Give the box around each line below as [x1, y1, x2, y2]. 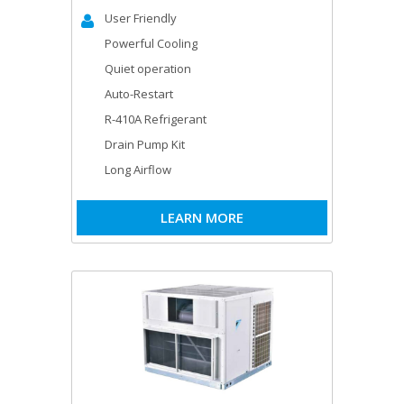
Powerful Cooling [105, 34, 197, 51]
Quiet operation [105, 60, 191, 77]
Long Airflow [105, 161, 171, 178]
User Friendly [105, 9, 177, 26]
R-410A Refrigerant [105, 110, 207, 127]
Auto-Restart [105, 85, 173, 102]
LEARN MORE [161, 207, 243, 226]
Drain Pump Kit [105, 135, 185, 152]
